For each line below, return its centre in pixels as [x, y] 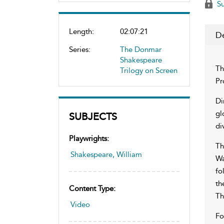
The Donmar [141, 49]
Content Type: [92, 188]
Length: [81, 31]
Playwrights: [89, 138]
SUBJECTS [93, 116]
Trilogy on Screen [149, 70]
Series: [80, 49]
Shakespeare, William [106, 154]
